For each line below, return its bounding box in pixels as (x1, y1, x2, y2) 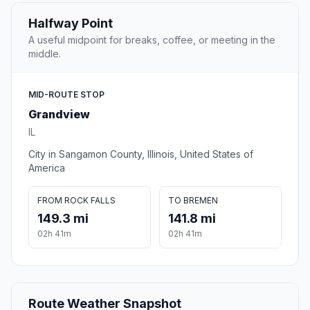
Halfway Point (28, 16, 113, 31)
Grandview (28, 107, 90, 122)
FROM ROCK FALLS (37, 195, 116, 206)
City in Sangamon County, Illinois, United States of (28, 148, 253, 161)
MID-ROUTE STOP (28, 89, 104, 100)
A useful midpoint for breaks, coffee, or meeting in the (28, 34, 275, 46)
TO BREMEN (168, 195, 218, 206)
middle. (28, 48, 61, 60)
